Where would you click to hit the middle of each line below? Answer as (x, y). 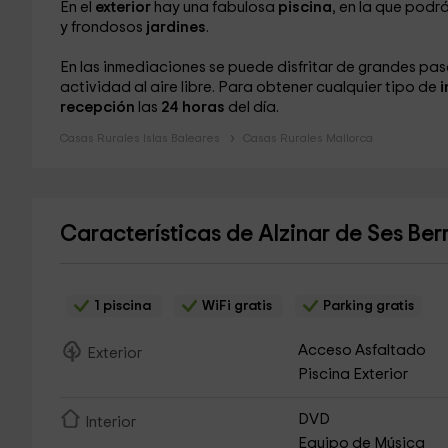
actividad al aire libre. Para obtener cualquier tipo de (249, 87)
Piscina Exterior (353, 374)
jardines (175, 27)
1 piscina (122, 306)
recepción (98, 107)
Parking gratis (366, 306)
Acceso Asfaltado (362, 350)
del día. (251, 107)
